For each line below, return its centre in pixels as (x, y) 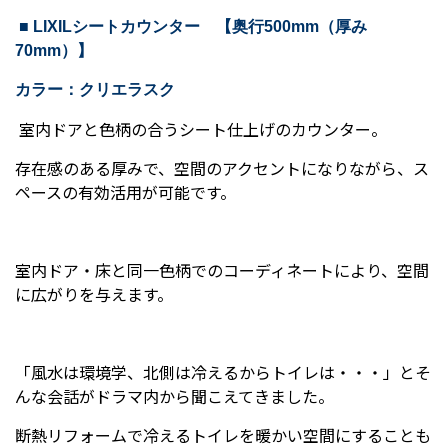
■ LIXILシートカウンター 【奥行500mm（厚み (193, 27)
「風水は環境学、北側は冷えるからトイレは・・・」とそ (223, 372)
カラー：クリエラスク (103, 90)
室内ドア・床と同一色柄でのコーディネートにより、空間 (222, 270)
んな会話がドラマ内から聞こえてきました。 (174, 396)
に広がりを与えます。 (94, 294)
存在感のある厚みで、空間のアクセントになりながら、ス (222, 168)
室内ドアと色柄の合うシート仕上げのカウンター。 (201, 129)
